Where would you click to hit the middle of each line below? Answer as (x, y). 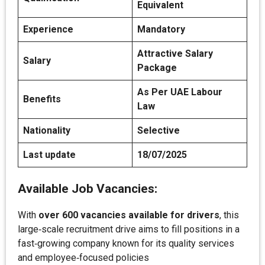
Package (157, 68)
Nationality (47, 130)
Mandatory (161, 29)
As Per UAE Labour (180, 92)
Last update (49, 155)
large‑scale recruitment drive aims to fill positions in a (129, 229)
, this (229, 215)
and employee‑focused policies (83, 258)
